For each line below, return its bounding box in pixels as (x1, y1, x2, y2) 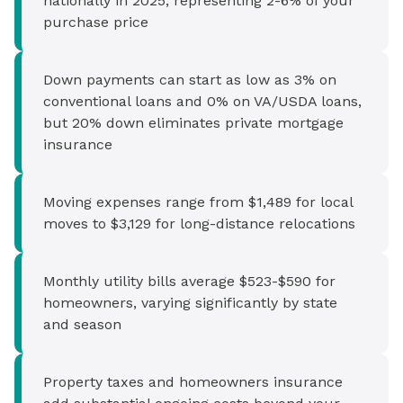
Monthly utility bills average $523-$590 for (43, 273, 336, 291)
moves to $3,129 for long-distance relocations (43, 215, 355, 233)
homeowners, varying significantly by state (43, 294, 337, 312)
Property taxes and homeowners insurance (43, 373, 343, 391)
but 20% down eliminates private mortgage (43, 114, 344, 132)
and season (43, 316, 121, 334)
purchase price (43, 13, 148, 31)
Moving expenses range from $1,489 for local (43, 193, 353, 211)
